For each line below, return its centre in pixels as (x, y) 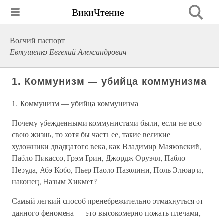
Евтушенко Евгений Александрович (68, 52)
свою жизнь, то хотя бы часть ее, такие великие (91, 134)
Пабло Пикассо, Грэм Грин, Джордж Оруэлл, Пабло (99, 158)
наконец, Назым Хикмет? (54, 181)
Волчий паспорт (37, 40)
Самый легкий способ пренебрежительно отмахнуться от (108, 201)
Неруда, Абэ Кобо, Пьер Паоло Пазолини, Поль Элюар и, (108, 169)
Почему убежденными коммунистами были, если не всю (107, 122)
